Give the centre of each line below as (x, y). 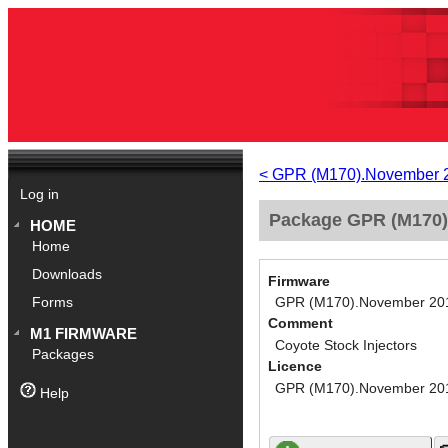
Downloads (67, 275)
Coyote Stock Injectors (345, 345)
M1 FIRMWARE (84, 334)
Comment (300, 324)
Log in (39, 195)
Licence (295, 367)
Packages (63, 355)
